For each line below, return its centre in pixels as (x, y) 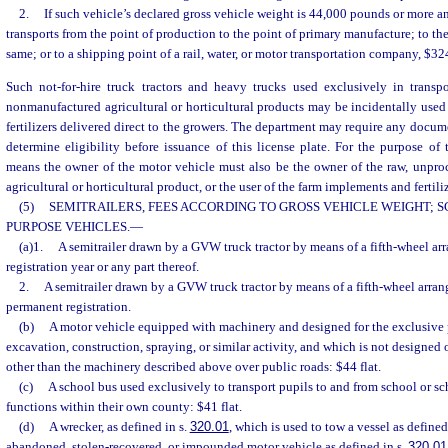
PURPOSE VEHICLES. (68, 227)
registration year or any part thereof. (102, 267)
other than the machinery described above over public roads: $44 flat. (193, 367)
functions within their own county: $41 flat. (124, 407)
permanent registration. (68, 307)
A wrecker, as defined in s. (119, 427)
